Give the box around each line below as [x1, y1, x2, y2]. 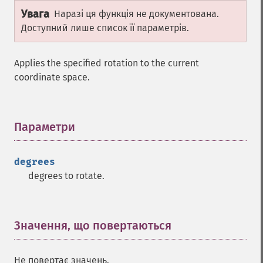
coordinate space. [14, 72, 90, 83]
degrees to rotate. [28, 170, 104, 181]
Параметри [14, 120, 75, 134]
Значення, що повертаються [14, 218, 171, 232]
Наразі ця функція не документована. [54, 8, 219, 19]
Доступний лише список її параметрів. [21, 22, 189, 33]
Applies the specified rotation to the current [14, 58, 199, 69]
